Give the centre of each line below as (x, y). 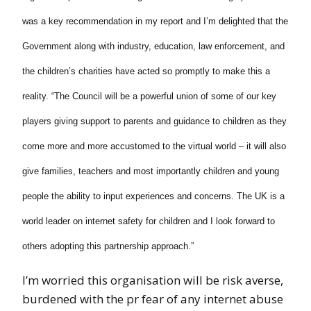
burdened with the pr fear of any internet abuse (153, 299)
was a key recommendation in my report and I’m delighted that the (155, 21)
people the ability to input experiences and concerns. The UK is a (153, 196)
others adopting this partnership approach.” (108, 246)
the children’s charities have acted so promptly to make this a (146, 71)
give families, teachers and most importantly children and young (151, 171)
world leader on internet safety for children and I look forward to (149, 221)
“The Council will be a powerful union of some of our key (164, 96)
